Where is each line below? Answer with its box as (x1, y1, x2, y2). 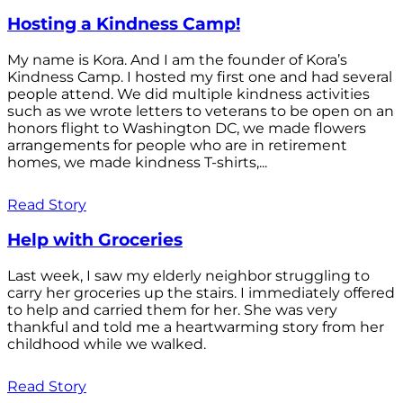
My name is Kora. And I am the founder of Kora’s (7, 50, 347, 68)
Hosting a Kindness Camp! (7, 13, 240, 34)
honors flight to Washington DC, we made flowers (7, 119, 366, 137)
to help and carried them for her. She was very (7, 300, 337, 318)
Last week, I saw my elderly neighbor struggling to (7, 266, 370, 284)
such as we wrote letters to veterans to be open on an (7, 102, 394, 120)
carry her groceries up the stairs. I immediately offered (7, 283, 395, 301)
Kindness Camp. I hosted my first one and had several (7, 67, 392, 85)
